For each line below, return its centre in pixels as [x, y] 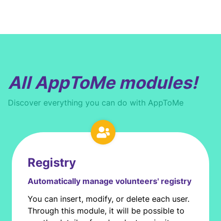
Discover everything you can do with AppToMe [96, 103]
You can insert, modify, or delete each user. [109, 199]
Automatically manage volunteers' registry [110, 181]
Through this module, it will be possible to [106, 211]
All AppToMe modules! [103, 82]
